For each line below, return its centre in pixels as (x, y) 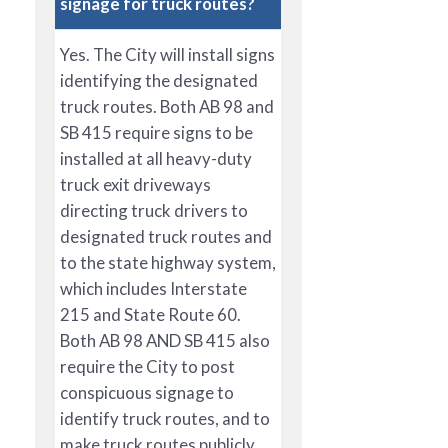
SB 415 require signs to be (156, 132)
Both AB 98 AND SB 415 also (165, 340)
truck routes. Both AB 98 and (167, 106)
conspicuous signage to (147, 392)
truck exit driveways (135, 184)
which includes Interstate (153, 288)
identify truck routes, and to (165, 418)
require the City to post (147, 366)
